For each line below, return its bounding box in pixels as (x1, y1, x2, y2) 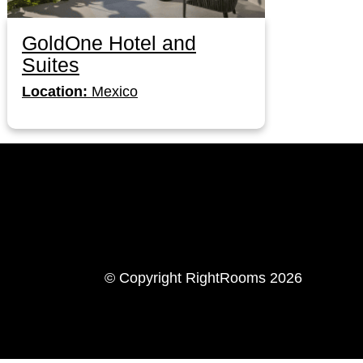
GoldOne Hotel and (22, 32, 196, 55)
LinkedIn (116, 202, 171, 219)
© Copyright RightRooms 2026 (105, 270, 302, 287)
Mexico (88, 83, 138, 100)
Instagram (184, 202, 249, 219)
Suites (22, 53, 79, 77)
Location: (22, 83, 88, 100)
